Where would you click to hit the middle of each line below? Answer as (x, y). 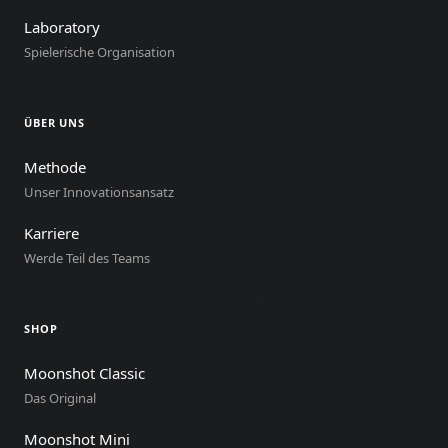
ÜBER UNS (55, 122)
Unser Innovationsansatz (99, 192)
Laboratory (62, 27)
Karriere (51, 233)
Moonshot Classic (84, 373)
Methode (55, 167)
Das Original (60, 398)
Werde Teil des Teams (87, 258)
